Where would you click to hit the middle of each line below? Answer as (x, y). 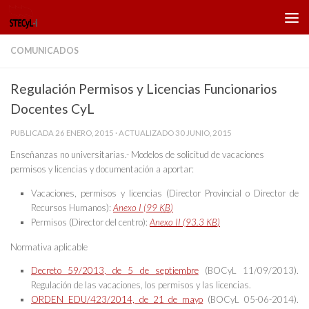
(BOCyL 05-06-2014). (251, 299)
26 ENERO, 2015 (84, 133)
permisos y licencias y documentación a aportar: (102, 169)
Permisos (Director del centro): (89, 222)
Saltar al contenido (63, 19)
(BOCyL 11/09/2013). (249, 270)
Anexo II (165, 222)
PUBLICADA (33, 133)
